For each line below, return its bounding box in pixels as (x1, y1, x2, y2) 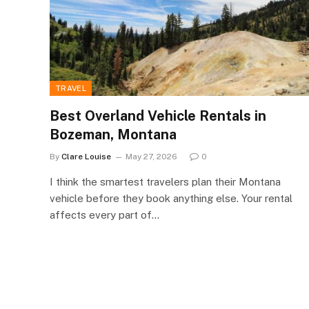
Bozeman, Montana (50, 126, 177, 143)
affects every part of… (50, 208, 159, 221)
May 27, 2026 (126, 151, 177, 161)
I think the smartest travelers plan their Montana (50, 175, 281, 188)
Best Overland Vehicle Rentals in (50, 107, 266, 124)
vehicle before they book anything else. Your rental (50, 192, 292, 204)
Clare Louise (61, 151, 111, 161)
